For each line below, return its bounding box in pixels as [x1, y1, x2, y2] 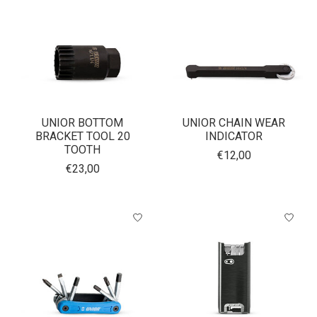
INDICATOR [205, 129, 263, 144]
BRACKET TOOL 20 [35, 129, 130, 144]
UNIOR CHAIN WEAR [183, 116, 286, 130]
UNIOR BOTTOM [42, 116, 124, 130]
